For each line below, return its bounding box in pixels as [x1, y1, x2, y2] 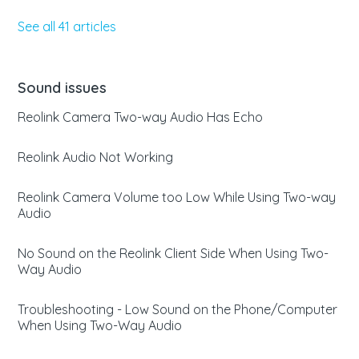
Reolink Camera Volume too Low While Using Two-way [18, 189, 337, 205]
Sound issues [18, 79, 107, 97]
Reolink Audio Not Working [18, 149, 174, 165]
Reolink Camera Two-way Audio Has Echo [18, 109, 264, 125]
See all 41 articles [18, 18, 117, 34]
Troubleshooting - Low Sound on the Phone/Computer [18, 301, 338, 317]
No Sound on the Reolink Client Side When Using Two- [18, 245, 329, 261]
